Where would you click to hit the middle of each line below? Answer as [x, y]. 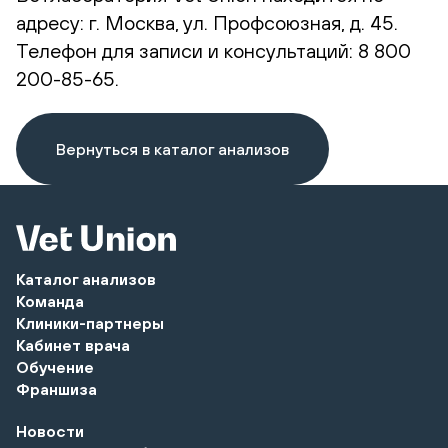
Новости [50, 430]
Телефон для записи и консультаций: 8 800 [213, 50]
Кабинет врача [73, 344]
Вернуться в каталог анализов [172, 148]
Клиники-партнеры [90, 322]
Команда [50, 300]
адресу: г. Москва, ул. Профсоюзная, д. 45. [207, 22]
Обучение [55, 366]
